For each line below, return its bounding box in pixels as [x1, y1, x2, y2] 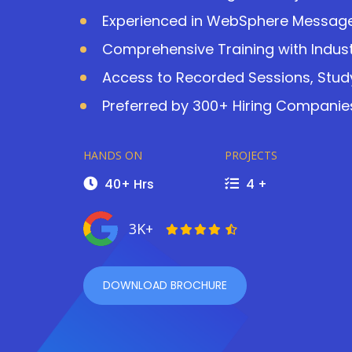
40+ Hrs [101, 175, 155, 193]
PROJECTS [224, 148, 277, 163]
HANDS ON [83, 148, 143, 163]
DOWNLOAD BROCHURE [103, 277, 228, 293]
